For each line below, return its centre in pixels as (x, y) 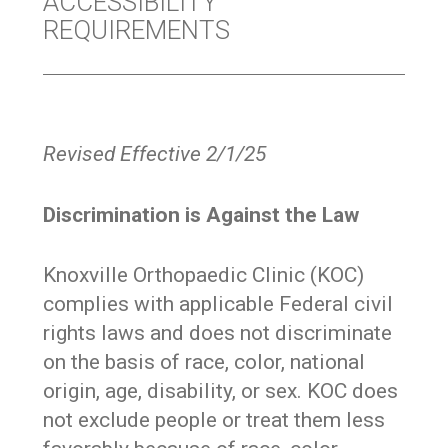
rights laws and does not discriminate (218, 333)
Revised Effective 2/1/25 (155, 154)
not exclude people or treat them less (214, 420)
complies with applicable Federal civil (218, 304)
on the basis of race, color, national (204, 362)
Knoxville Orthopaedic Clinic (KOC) (204, 275)
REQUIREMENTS (137, 30)
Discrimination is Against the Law (201, 214)
